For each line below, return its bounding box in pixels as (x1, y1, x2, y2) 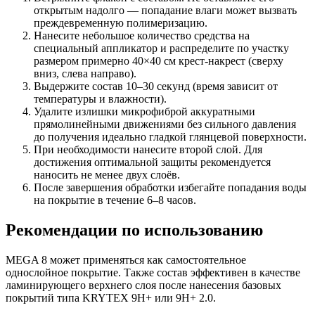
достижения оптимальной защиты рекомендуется (34, 156, 271, 169)
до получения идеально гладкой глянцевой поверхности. (34, 131, 307, 143)
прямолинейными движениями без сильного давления (34, 118, 296, 131)
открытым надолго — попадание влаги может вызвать (34, 4, 297, 17)
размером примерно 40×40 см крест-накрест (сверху (34, 55, 283, 67)
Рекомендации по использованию (6, 221, 263, 240)
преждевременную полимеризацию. (34, 17, 207, 30)
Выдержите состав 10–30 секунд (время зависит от (34, 80, 278, 93)
